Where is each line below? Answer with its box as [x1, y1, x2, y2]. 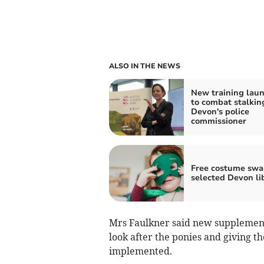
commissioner [190, 115, 246, 127]
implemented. [108, 245, 172, 257]
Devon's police [190, 105, 249, 117]
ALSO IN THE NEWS [108, 61, 180, 71]
